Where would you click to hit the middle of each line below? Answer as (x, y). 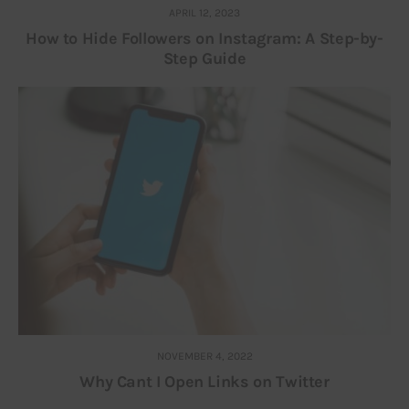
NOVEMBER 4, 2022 (204, 357)
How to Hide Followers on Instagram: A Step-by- (204, 39)
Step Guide (204, 59)
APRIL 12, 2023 (204, 13)
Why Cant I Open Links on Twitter (204, 382)
